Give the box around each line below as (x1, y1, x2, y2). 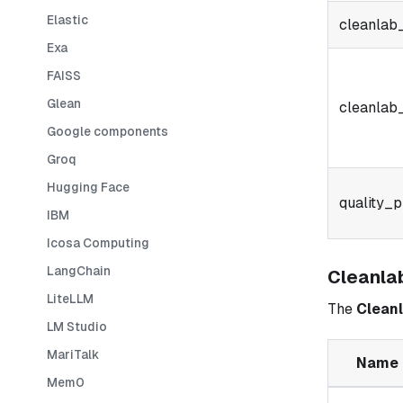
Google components (47, 122, 168, 139)
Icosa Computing (47, 234, 149, 251)
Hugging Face (47, 178, 130, 195)
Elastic (47, 11, 88, 28)
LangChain (47, 262, 111, 279)
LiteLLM (47, 290, 94, 307)
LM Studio (47, 318, 107, 335)
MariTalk (47, 345, 99, 363)
